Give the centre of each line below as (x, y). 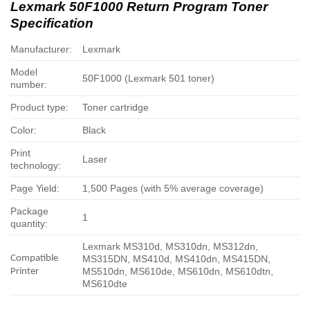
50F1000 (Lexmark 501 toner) (149, 79)
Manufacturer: (41, 49)
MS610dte (105, 284)
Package (29, 211)
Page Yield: (35, 189)
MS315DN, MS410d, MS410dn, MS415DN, (177, 259)
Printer (25, 272)
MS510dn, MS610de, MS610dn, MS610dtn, (178, 272)
